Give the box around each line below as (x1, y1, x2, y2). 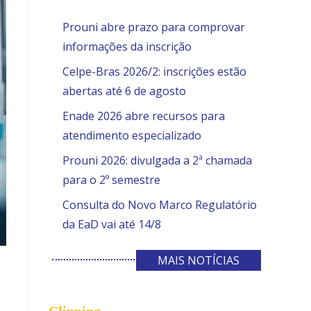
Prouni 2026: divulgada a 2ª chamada (62, 152, 252, 168)
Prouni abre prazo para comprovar (62, 19, 245, 35)
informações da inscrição (62, 38, 192, 54)
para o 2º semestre (62, 171, 160, 187)
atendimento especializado (62, 127, 201, 143)
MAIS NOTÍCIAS (158, 252, 239, 268)
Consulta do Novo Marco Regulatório (62, 196, 257, 212)
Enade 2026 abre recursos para (62, 108, 225, 124)
